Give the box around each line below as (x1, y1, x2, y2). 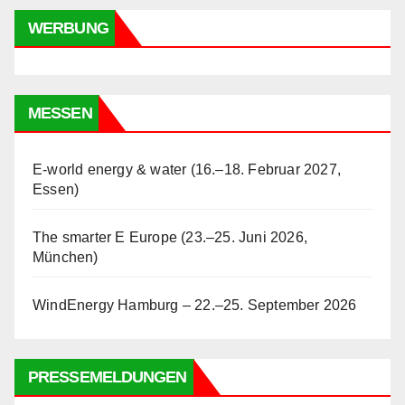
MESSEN (28, 103, 92, 122)
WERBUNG (28, 18, 108, 37)
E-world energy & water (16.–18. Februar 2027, (33, 161, 342, 177)
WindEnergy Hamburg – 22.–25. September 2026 (33, 297, 357, 313)
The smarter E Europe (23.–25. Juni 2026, (33, 229, 307, 245)
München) (33, 249, 99, 265)
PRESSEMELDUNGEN (28, 367, 187, 386)
